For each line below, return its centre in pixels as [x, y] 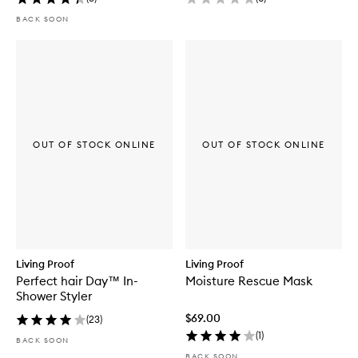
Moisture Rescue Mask [249, 280]
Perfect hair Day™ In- [77, 280]
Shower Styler [54, 296]
